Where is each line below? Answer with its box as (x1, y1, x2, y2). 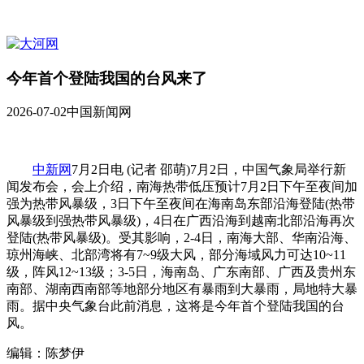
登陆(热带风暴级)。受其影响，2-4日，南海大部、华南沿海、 (6, 231, 357, 245)
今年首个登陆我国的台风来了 (6, 69, 207, 87)
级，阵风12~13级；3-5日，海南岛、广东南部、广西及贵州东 (6, 265, 356, 279)
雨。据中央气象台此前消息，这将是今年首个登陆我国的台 (6, 299, 344, 314)
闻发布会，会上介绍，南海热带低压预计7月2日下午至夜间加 (6, 180, 357, 194)
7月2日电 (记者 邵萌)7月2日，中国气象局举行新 (71, 162, 346, 177)
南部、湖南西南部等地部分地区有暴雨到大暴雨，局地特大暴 (6, 282, 357, 297)
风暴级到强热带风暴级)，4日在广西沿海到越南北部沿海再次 (6, 214, 355, 228)
